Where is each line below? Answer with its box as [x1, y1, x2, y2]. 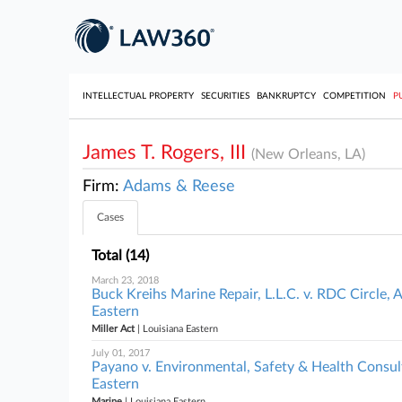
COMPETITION [323, 92, 386, 100]
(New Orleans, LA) [251, 147, 365, 162]
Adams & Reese [123, 179, 235, 195]
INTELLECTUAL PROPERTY [83, 92, 194, 100]
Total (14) [92, 249, 149, 263]
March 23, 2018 [92, 275, 159, 285]
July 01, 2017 [92, 348, 150, 358]
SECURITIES [201, 92, 249, 100]
